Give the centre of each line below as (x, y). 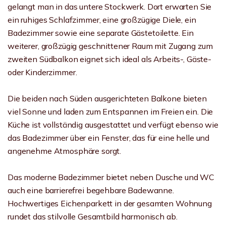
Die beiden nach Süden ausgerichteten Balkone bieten (107, 98)
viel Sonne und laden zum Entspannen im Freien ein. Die (110, 111)
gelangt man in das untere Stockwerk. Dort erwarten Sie (110, 7)
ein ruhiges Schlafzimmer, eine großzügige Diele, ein (102, 20)
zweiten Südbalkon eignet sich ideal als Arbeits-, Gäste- (109, 59)
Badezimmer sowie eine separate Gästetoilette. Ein (101, 33)
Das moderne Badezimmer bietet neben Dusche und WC (111, 177)
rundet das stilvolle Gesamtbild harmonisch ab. (93, 216)
